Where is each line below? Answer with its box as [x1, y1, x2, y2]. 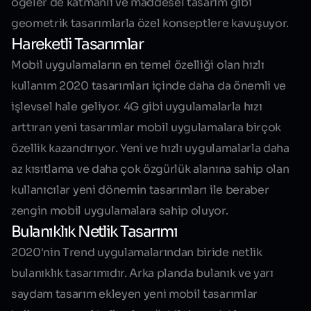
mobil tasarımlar [169, 287, 258, 302]
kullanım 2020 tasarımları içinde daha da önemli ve [11, 78, 286, 94]
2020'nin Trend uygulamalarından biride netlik [11, 245, 262, 260]
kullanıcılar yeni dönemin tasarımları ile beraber [11, 183, 269, 198]
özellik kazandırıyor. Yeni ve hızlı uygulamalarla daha [11, 141, 289, 156]
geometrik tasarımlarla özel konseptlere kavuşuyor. [11, 16, 289, 31]
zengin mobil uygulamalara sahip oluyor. [11, 203, 228, 219]
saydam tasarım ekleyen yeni [11, 287, 169, 302]
